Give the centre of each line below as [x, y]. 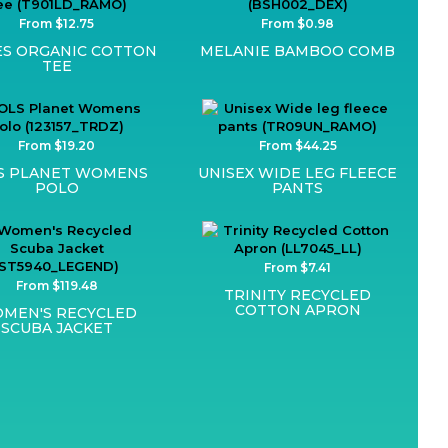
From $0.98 [298, 23]
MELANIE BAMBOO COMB [298, 50]
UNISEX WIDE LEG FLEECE [298, 172]
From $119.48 [56, 285]
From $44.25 [297, 145]
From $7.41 [298, 267]
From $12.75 [57, 23]
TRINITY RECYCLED [298, 294]
